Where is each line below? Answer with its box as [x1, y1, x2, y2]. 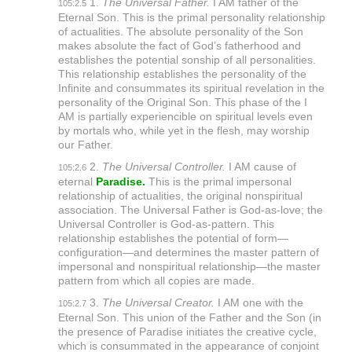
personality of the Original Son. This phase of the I [57, 96, 307, 109]
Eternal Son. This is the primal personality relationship [57, 11, 325, 24]
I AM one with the [214, 296, 303, 310]
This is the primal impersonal [145, 175, 291, 189]
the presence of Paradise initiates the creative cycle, [57, 325, 317, 339]
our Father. [57, 138, 113, 152]
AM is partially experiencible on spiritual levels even [57, 110, 313, 123]
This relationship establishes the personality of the [57, 68, 306, 81]
